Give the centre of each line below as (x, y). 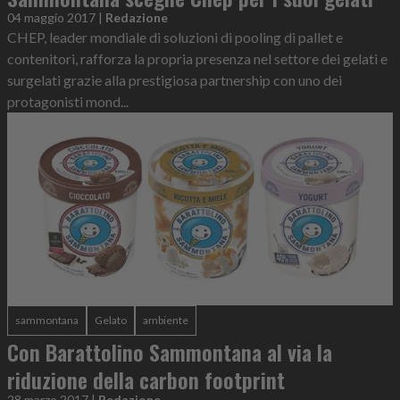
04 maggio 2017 (51, 18)
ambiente (166, 321)
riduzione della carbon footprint (146, 380)
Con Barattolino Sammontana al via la (170, 352)
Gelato (111, 321)
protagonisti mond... (68, 102)
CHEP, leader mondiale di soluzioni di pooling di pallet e (175, 37)
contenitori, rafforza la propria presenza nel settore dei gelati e (197, 59)
